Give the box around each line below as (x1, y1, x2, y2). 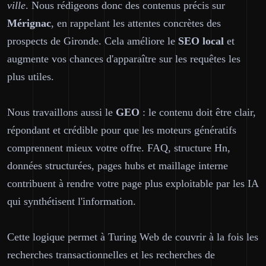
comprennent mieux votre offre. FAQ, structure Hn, (7, 142, 230, 154)
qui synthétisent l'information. (7, 195, 136, 207)
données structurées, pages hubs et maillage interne (7, 160, 228, 172)
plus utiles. (7, 71, 54, 83)
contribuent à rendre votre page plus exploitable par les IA (7, 178, 258, 189)
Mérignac (7, 17, 51, 29)
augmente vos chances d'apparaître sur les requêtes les (7, 53, 240, 65)
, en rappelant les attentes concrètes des (51, 17, 221, 29)
